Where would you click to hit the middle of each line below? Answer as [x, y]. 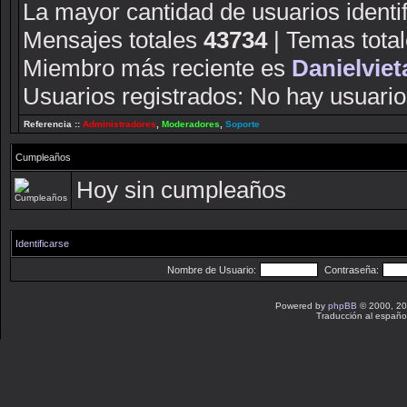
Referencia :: [53, 124]
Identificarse [42, 243]
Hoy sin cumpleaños [181, 190]
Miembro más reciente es [157, 68]
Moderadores [191, 124]
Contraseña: [351, 270]
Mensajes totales [113, 40]
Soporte [243, 124]
